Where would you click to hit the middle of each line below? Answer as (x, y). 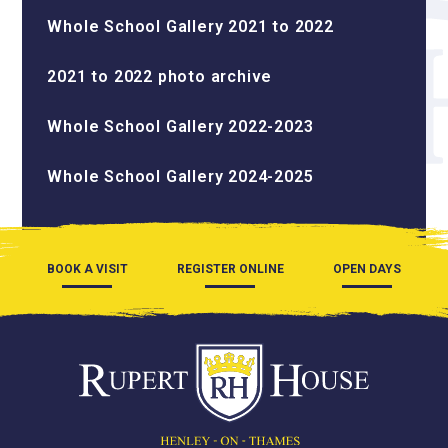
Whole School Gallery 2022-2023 (180, 126)
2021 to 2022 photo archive (160, 76)
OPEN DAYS (367, 269)
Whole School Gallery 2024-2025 (180, 176)
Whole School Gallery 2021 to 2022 (190, 26)
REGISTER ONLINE (230, 269)
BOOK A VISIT (87, 269)
